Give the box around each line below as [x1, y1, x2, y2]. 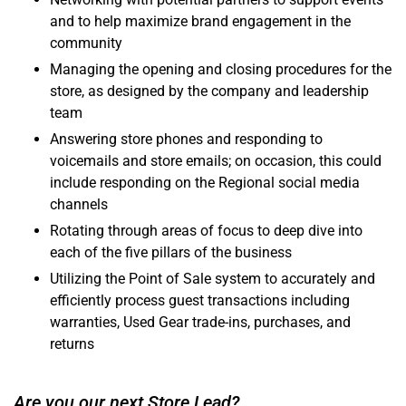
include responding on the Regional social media [50, 174, 360, 192]
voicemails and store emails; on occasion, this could [50, 152, 382, 170]
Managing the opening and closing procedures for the [50, 61, 391, 79]
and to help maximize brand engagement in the [50, 13, 351, 31]
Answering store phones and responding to [50, 130, 323, 149]
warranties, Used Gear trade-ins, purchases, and [50, 314, 351, 332]
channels [50, 196, 108, 214]
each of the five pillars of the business [50, 244, 292, 262]
